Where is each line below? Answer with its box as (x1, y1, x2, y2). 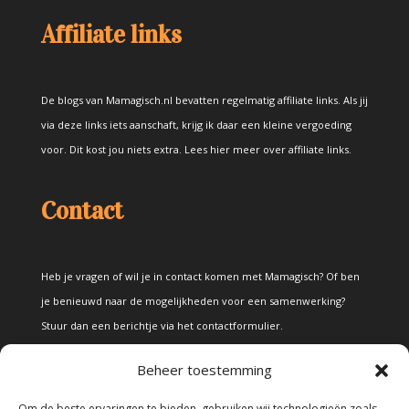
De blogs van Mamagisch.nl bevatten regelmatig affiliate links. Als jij (40, 93, 368, 108)
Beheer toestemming (137, 361, 272, 379)
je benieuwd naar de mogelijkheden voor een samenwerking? (40, 294, 345, 309)
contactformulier (195, 319, 280, 333)
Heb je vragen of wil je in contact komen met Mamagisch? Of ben (40, 269, 360, 284)
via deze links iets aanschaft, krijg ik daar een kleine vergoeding (40, 118, 351, 132)
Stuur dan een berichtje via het (40, 319, 196, 333)
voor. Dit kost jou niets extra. (40, 142, 184, 157)
